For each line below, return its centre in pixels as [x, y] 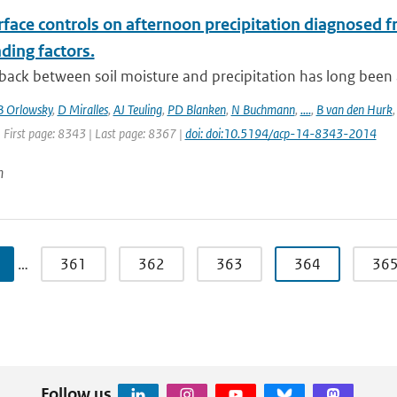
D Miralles [82, 109]
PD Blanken [196, 109]
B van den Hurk [354, 109]
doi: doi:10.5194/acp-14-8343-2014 [280, 133]
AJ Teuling [137, 109]
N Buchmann [263, 109]
